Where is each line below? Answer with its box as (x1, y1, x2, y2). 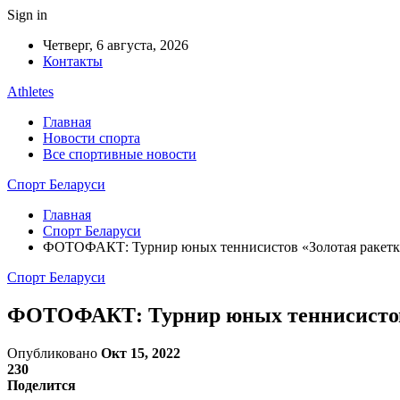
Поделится (7, 377, 76, 393)
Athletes (7, 84, 54, 99)
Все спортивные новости (43, 146, 196, 162)
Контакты (43, 54, 103, 69)
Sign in (7, 7, 47, 22)
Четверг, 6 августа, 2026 (43, 37, 188, 53)
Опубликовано (7, 345, 101, 361)
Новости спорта (43, 130, 140, 146)
